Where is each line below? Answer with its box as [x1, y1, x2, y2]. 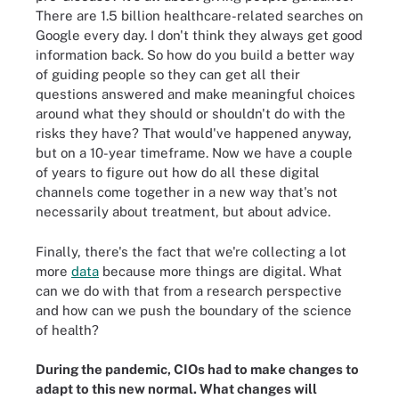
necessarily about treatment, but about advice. [36, 204, 330, 219]
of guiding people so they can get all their [36, 67, 300, 82]
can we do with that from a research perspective [36, 282, 342, 298]
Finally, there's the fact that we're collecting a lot [36, 243, 346, 259]
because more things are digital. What [99, 263, 342, 279]
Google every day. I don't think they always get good [36, 28, 362, 43]
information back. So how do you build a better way [36, 47, 354, 62]
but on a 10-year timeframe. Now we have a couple [36, 145, 353, 160]
